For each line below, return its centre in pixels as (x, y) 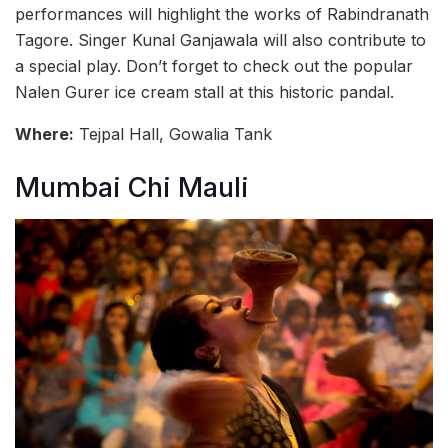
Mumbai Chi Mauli (132, 187)
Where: (44, 133)
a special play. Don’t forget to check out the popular (214, 65)
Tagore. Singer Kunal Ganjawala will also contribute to (220, 39)
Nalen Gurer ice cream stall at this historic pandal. (204, 91)
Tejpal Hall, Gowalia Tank (173, 133)
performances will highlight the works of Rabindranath (222, 13)
